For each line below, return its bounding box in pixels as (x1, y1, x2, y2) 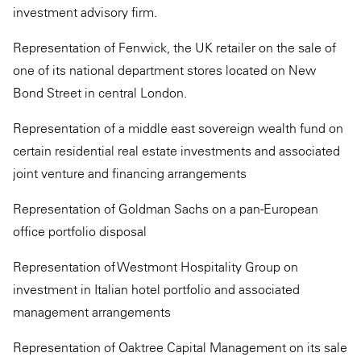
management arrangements (13, 304, 171, 320)
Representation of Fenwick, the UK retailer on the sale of (13, 39, 336, 56)
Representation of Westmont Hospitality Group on (13, 259, 298, 275)
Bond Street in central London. (13, 85, 187, 101)
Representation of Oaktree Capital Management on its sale (13, 339, 347, 355)
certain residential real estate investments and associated (13, 143, 340, 159)
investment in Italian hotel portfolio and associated (13, 281, 300, 297)
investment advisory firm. (13, 4, 157, 20)
